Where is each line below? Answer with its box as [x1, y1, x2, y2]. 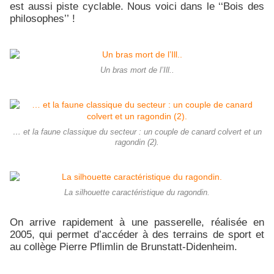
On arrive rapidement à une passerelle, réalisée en [10, 215, 264, 228]
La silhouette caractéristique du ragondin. [64, 188, 210, 197]
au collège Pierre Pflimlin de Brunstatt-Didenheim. [10, 240, 237, 253]
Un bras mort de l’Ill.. [100, 65, 174, 75]
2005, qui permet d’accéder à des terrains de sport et [10, 228, 264, 240]
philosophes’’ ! [10, 12, 75, 25]
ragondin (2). [115, 138, 159, 147]
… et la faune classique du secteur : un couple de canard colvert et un [12, 127, 262, 136]
